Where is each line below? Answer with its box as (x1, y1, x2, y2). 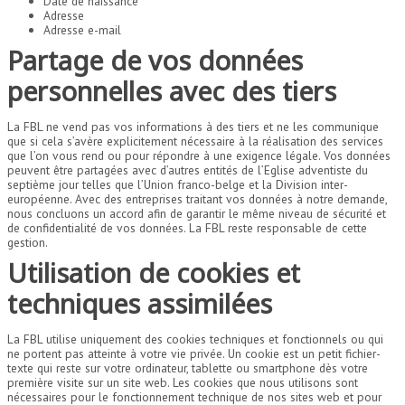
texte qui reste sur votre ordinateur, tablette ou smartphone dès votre (7, 359, 368, 376)
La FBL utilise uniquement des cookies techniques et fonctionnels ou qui (7, 330, 383, 347)
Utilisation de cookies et (7, 255, 300, 291)
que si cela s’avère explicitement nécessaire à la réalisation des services (7, 132, 383, 149)
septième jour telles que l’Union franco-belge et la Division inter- (7, 175, 348, 193)
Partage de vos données (7, 42, 303, 79)
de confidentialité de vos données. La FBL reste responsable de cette (7, 219, 367, 236)
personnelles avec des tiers (7, 73, 336, 109)
